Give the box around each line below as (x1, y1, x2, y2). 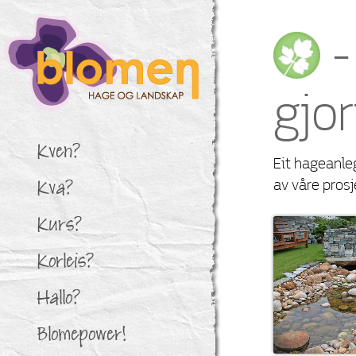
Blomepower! (37, 321, 126, 350)
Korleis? (37, 248, 93, 277)
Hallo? (37, 284, 79, 314)
